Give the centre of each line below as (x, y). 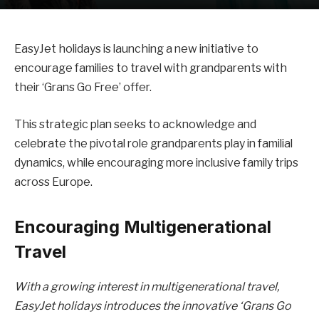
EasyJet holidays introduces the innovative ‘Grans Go (153, 305)
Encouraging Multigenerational (143, 226)
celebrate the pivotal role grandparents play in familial (153, 143)
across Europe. (53, 182)
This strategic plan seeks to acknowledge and (135, 124)
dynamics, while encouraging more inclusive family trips (156, 162)
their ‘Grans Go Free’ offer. (83, 87)
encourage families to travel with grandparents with (151, 68)
